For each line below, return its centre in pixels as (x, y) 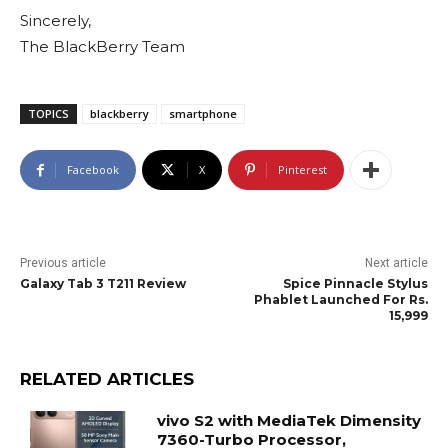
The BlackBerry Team (102, 47)
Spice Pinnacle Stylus (355, 284)
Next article (396, 263)
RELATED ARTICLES (107, 379)
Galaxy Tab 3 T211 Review (103, 284)
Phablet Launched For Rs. (340, 300)
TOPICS (48, 114)
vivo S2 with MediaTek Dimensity (289, 421)
